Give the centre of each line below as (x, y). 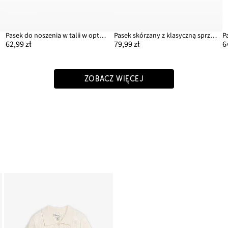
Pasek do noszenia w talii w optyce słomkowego (102, 36)
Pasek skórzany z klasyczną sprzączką (213, 36)
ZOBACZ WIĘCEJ (114, 79)
